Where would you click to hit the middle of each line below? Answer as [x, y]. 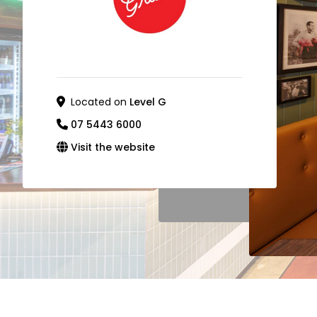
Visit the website [113, 147]
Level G [148, 102]
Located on [100, 102]
